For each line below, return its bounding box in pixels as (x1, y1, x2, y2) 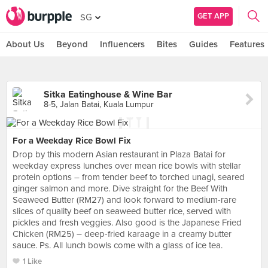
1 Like (23, 257, 42, 266)
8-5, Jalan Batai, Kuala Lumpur (44, 99, 154, 109)
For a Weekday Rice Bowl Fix (13, 135, 131, 146)
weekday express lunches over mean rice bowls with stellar (13, 160, 241, 171)
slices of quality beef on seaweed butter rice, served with (13, 206, 231, 217)
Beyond (56, 39, 88, 50)
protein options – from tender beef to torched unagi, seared (13, 172, 245, 182)
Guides (189, 39, 218, 50)
